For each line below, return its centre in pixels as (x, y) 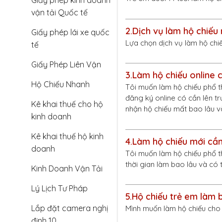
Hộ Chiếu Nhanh (60, 84)
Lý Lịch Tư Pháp (59, 188)
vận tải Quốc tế (59, 12)
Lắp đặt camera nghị (70, 208)
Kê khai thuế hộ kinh (67, 136)
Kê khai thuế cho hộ (67, 104)
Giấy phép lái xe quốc (70, 32)
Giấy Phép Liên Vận (66, 64)
